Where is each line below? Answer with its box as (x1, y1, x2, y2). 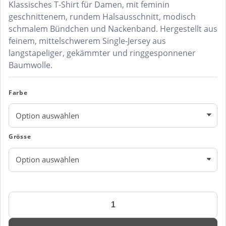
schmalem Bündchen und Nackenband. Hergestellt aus (9, 23, 217, 35)
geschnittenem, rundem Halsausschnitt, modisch (9, 11, 196, 23)
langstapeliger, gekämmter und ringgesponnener (9, 47, 196, 59)
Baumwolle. (9, 60, 52, 71)
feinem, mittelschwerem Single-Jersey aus (9, 35, 166, 47)
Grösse (9, 132, 31, 141)
